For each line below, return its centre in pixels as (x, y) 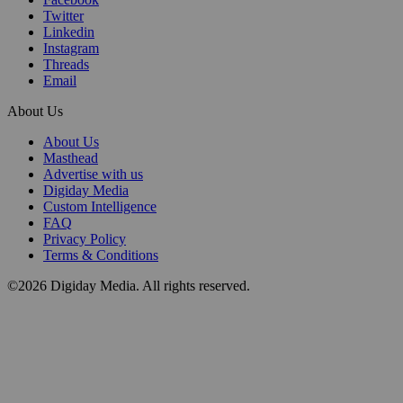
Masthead (71, 157)
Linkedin (69, 31)
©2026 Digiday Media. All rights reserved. (129, 285)
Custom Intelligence (100, 206)
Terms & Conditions (101, 255)
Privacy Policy (85, 238)
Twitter (63, 15)
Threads (66, 64)
